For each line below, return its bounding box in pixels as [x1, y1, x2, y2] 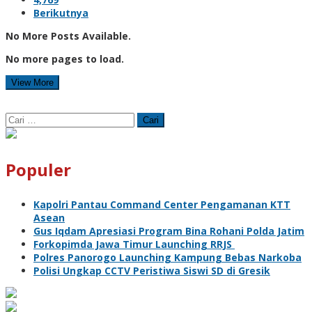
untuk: [5, 125, 38, 139]
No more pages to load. [6, 52, 124, 65]
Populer [6, 157, 71, 181]
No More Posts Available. [6, 29, 131, 42]
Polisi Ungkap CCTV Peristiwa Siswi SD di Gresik [33, 263, 270, 277]
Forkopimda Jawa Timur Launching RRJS [33, 237, 235, 251]
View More [11, 77, 54, 88]
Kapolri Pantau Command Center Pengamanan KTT [33, 197, 290, 211]
